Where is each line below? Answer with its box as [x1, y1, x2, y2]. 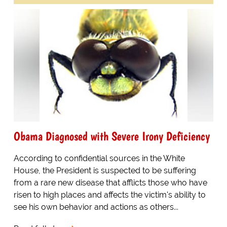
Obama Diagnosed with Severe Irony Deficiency [13, 128, 210, 143]
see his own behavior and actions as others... [13, 202, 178, 212]
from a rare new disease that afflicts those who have [13, 177, 207, 187]
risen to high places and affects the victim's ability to [13, 190, 206, 200]
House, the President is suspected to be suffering [13, 165, 196, 175]
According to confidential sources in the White [13, 153, 185, 163]
